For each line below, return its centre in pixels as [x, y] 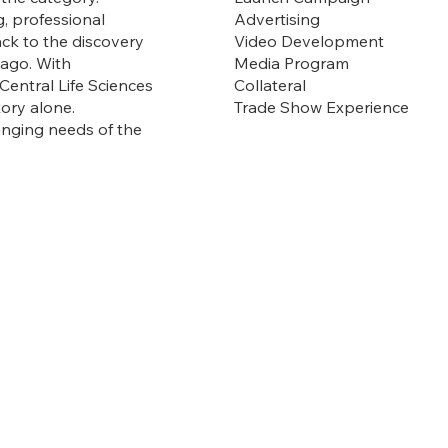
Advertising [277, 18]
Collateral [270, 84]
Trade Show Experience [324, 106]
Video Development [309, 40]
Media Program [292, 62]
